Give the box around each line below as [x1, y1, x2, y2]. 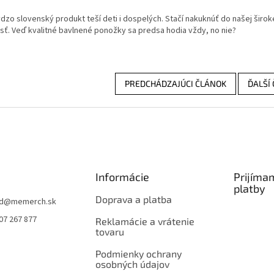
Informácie [95, 169, 149, 183]
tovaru [95, 225, 124, 237]
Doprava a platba [95, 193, 172, 205]
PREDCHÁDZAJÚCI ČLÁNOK [125, 78, 226, 89]
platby [233, 181, 265, 195]
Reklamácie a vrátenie [95, 215, 194, 227]
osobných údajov [95, 257, 169, 270]
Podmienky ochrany [95, 247, 182, 259]
